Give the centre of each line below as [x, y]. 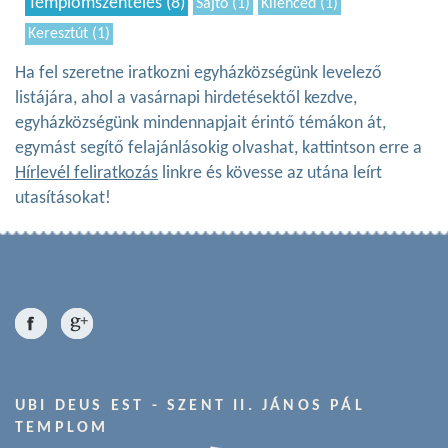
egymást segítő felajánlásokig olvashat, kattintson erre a [218, 149]
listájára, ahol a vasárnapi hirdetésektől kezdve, [186, 99]
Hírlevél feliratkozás [86, 174]
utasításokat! [63, 199]
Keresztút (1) [69, 34]
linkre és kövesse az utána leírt [270, 174]
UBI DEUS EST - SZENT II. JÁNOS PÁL [190, 406]
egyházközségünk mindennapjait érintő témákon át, [200, 124]
